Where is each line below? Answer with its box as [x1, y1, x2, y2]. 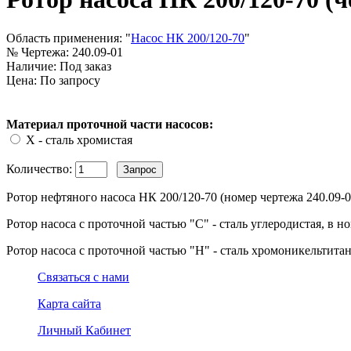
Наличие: [6, 59, 56, 73]
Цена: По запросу [6, 73, 100, 87]
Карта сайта [38, 296, 101, 310]
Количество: [6, 161, 75, 175]
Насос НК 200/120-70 [131, 31, 244, 45]
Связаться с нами [38, 270, 129, 284]
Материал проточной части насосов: [6, 117, 213, 131]
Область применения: [6, 31, 125, 45]
